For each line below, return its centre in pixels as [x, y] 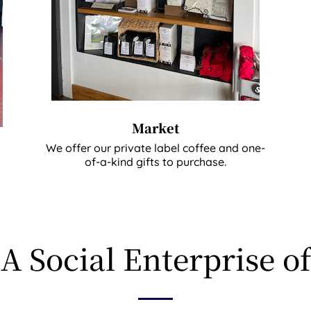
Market [155, 127]
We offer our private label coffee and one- [155, 148]
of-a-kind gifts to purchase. [155, 161]
